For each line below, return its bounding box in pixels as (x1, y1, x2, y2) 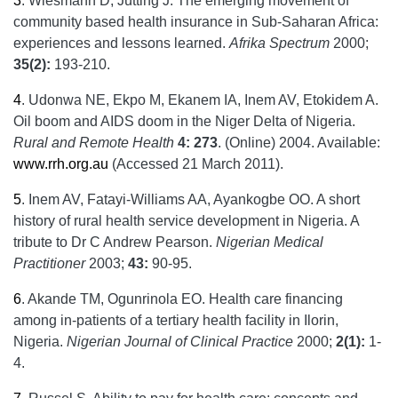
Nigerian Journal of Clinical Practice (67, 334, 293, 349)
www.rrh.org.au (13, 156, 108, 171)
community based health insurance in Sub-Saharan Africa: (13, 14, 378, 29)
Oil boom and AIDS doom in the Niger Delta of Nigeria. (13, 114, 355, 129)
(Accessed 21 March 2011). (108, 156, 283, 171)
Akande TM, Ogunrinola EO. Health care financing (28, 291, 343, 306)
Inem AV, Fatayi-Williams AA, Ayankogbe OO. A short (28, 192, 360, 207)
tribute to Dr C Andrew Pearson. (13, 235, 216, 250)
